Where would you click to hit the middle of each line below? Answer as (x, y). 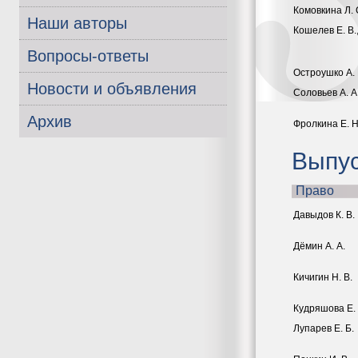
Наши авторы (77, 24)
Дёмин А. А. (319, 246)
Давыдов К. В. (324, 215)
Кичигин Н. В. (323, 277)
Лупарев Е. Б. (324, 328)
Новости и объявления (112, 89)
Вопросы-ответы (88, 56)
